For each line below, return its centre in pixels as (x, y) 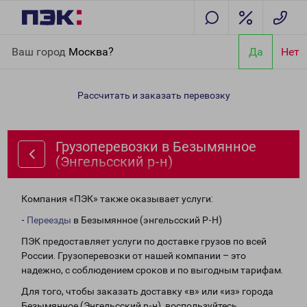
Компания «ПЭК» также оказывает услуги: (117, 199)
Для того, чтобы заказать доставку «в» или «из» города (147, 291)
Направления (83, 42)
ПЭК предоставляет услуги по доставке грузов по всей (144, 241)
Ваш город (40, 51)
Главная (29, 42)
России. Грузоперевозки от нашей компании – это (134, 256)
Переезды (49, 220)
